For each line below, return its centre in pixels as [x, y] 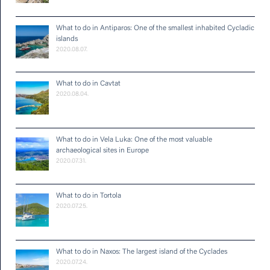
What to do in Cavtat [92, 84]
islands [67, 39]
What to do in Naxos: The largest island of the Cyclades [145, 252]
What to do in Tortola [92, 196]
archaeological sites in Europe [102, 151]
